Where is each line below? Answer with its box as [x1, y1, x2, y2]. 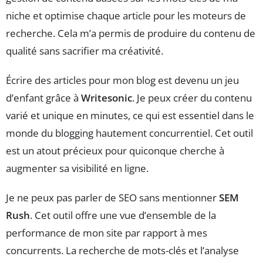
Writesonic [81, 91, 132, 105]
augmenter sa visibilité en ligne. [6, 161, 149, 176]
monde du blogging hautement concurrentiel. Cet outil [6, 126, 253, 140]
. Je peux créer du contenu [132, 91, 252, 105]
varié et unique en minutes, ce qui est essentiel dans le [6, 109, 254, 123]
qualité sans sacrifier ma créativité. [6, 44, 163, 58]
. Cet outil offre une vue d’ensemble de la [30, 208, 216, 222]
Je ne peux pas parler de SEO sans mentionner [6, 191, 219, 205]
